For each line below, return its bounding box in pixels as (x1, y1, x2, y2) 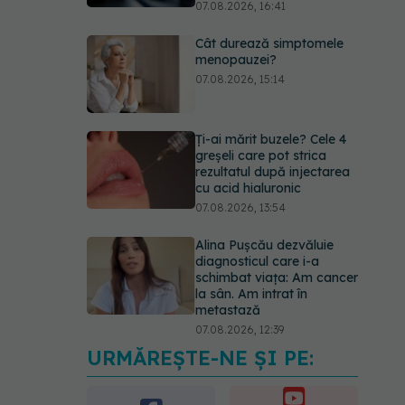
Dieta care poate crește (195, 359, 339, 375)
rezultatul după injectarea (195, 164, 350, 180)
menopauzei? (195, 52, 277, 68)
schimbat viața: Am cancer (195, 269, 358, 286)
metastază (195, 302, 260, 318)
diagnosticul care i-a (195, 253, 319, 269)
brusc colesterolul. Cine (195, 375, 333, 391)
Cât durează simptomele (195, 35, 344, 52)
